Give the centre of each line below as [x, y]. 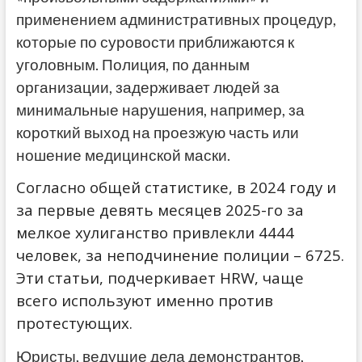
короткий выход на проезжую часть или [157, 133]
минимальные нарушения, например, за [160, 110]
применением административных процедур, [176, 20]
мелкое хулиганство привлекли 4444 [155, 233]
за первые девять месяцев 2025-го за [160, 210]
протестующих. [74, 323]
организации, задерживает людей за [147, 88]
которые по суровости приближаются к [155, 42]
